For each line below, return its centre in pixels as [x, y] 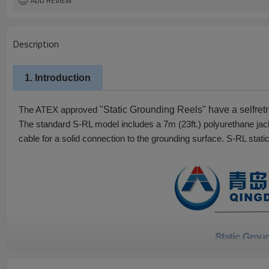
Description [36, 44]
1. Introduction [58, 78]
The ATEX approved [58, 110]
